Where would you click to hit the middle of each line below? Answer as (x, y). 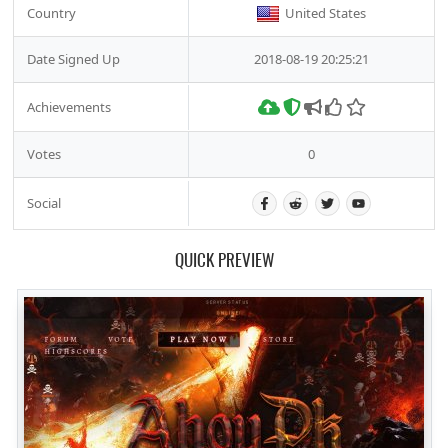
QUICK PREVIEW (224, 259)
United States (326, 13)
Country (51, 13)
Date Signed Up (73, 59)
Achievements (69, 106)
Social (44, 203)
